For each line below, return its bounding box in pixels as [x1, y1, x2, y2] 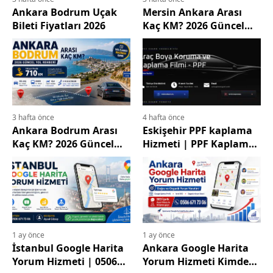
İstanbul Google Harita [12, 241, 124, 255]
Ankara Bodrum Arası [12, 123, 118, 137]
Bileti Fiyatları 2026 [12, 19, 105, 33]
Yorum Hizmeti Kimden [143, 254, 255, 268]
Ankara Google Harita [143, 241, 249, 255]
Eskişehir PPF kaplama [143, 123, 252, 137]
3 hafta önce [12, 112, 54, 122]
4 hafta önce [143, 112, 185, 122]
